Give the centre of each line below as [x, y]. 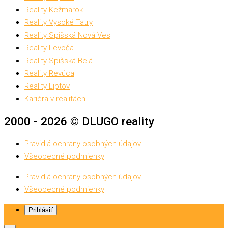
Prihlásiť [41, 210]
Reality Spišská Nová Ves [67, 35]
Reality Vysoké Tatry [59, 23]
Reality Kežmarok [54, 10]
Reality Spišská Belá [59, 61]
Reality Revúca [49, 74]
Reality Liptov [47, 86]
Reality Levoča [49, 48]
